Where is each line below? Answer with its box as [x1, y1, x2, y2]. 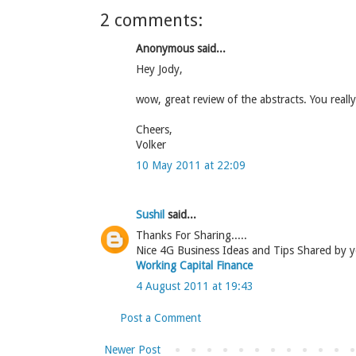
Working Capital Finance [136, 258, 253, 272]
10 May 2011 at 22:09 [136, 158, 246, 172]
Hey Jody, [136, 62, 183, 75]
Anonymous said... [136, 41, 226, 55]
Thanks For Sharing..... [136, 228, 247, 242]
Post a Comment [120, 311, 201, 324]
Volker [136, 137, 166, 151]
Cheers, [136, 122, 172, 136]
